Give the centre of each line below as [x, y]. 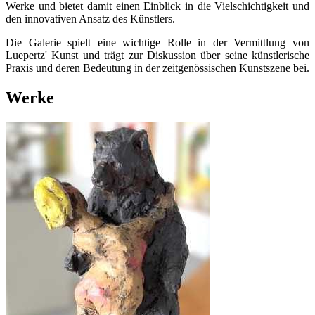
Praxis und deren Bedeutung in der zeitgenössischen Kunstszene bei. [157, 67]
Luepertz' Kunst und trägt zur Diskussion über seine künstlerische [157, 55]
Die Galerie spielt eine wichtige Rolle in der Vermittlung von [157, 42]
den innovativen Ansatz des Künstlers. [90, 18]
